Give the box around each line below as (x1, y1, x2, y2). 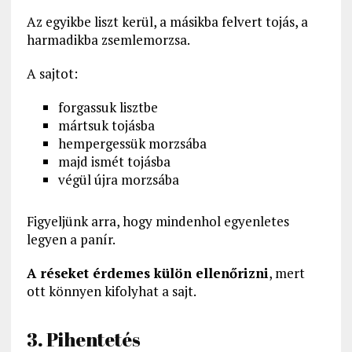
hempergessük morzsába (57, 134, 207, 153)
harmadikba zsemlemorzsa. (26, 31, 190, 49)
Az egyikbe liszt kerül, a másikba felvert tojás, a (26, 13, 308, 31)
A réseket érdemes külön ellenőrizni (26, 264, 269, 283)
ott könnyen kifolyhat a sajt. (26, 282, 196, 301)
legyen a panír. (26, 230, 115, 249)
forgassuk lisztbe (57, 98, 158, 117)
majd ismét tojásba (57, 152, 170, 171)
